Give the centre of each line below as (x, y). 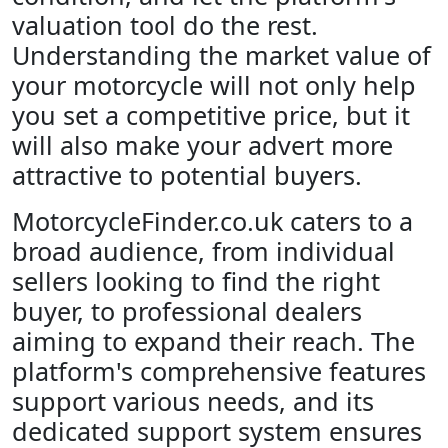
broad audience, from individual (203, 251)
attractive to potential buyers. (187, 175)
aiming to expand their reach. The (213, 341)
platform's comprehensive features (219, 371)
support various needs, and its (193, 401)
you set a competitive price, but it (211, 115)
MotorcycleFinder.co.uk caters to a (212, 221)
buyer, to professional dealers (187, 311)
